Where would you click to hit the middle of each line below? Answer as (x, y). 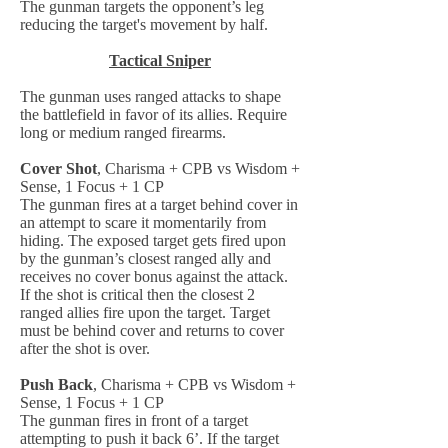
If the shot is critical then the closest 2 (137, 294)
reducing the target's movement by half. (144, 24)
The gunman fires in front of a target (134, 420)
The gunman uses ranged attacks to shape (150, 96)
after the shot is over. (85, 348)
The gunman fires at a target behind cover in (159, 204)
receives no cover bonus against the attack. (154, 276)
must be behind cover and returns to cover (152, 330)
